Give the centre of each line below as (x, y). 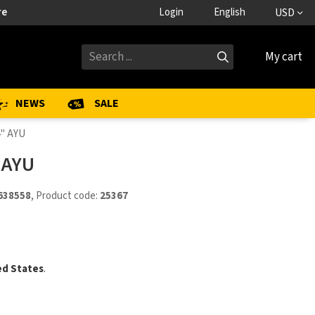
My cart (284, 57)
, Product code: (65, 196)
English (229, 12)
